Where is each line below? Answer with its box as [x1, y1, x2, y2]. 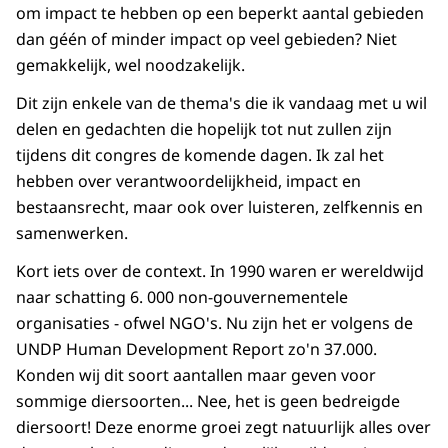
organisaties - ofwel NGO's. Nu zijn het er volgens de [16, 312, 413, 335]
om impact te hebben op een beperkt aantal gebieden [16, 2, 424, 25]
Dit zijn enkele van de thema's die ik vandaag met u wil [16, 92, 427, 115]
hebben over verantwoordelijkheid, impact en [16, 170, 361, 193]
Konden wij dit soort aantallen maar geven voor [16, 364, 376, 387]
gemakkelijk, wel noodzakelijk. [16, 54, 245, 77]
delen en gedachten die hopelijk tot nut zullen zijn [16, 118, 392, 141]
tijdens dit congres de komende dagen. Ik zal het [16, 144, 384, 167]
